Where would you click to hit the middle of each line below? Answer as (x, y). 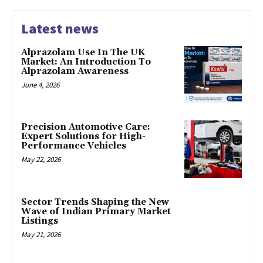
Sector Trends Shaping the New (95, 202)
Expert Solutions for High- (83, 137)
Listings (40, 221)
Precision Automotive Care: (86, 127)
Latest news (60, 28)
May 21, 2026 (41, 235)
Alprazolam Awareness (75, 71)
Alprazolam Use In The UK (83, 52)
